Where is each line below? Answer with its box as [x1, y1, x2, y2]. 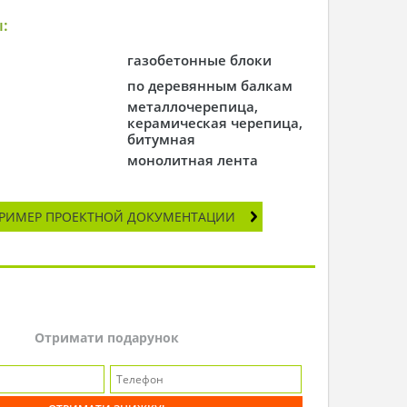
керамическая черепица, [127, 113, 303, 133]
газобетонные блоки [127, 50, 273, 70]
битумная [127, 129, 196, 149]
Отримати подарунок [34, 328, 179, 346]
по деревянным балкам [127, 75, 293, 95]
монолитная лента [127, 150, 259, 170]
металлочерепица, [127, 96, 259, 116]
